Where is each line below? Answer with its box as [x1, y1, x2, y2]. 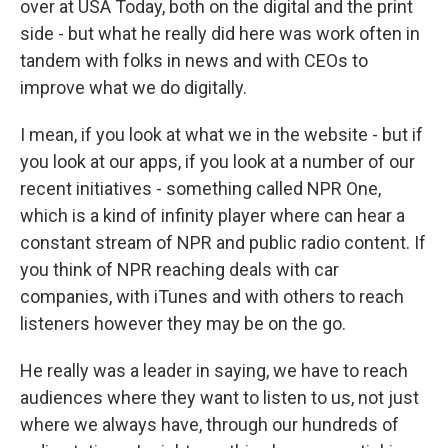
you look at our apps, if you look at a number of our [20, 151, 415, 172]
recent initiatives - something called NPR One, [20, 178, 381, 199]
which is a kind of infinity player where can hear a [20, 205, 405, 226]
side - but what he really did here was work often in [20, 23, 420, 44]
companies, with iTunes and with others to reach [20, 286, 404, 307]
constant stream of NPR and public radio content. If [20, 232, 426, 253]
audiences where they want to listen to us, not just [20, 387, 419, 408]
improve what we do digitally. [20, 77, 247, 98]
